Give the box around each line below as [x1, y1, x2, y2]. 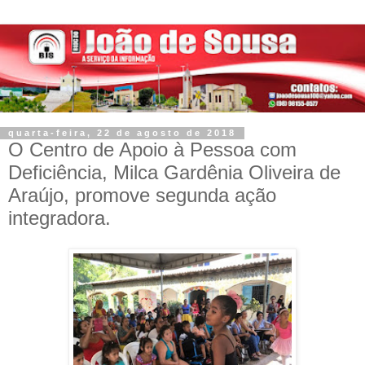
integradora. [8, 206, 111, 229]
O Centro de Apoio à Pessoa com [8, 138, 297, 161]
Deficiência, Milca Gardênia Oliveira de [8, 161, 341, 183]
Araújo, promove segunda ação [8, 183, 276, 206]
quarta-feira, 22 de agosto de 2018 [8, 128, 236, 139]
